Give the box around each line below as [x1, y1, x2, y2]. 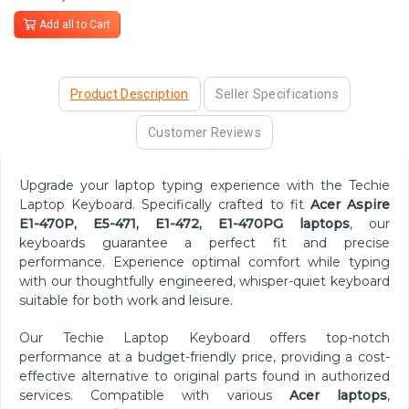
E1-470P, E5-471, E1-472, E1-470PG [19, 215, 283, 232]
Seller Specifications [215, 86, 339, 101]
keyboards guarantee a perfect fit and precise [19, 234, 390, 251]
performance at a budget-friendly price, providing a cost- [19, 348, 390, 365]
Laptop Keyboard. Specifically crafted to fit [19, 195, 310, 213]
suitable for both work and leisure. [19, 291, 233, 309]
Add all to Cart [37, 17, 110, 31]
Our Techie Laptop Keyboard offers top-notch [19, 329, 390, 346]
